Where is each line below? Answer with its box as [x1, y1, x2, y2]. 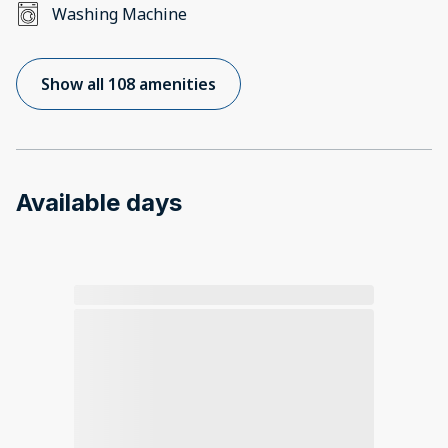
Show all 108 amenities [41, 73, 216, 96]
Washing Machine [52, 3, 187, 26]
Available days [16, 188, 182, 218]
